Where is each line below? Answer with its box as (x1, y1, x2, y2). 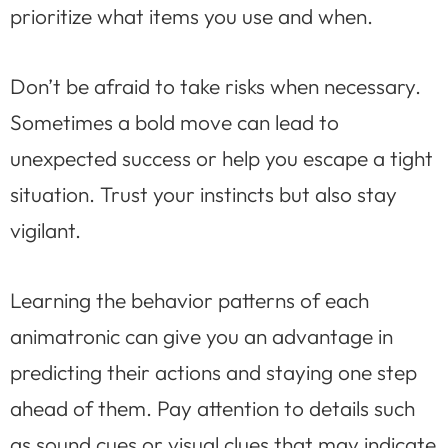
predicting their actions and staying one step (10, 358, 417, 385)
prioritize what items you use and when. (10, 3, 373, 30)
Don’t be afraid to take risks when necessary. (10, 72, 421, 99)
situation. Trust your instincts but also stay (10, 180, 397, 207)
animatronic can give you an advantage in (10, 322, 393, 349)
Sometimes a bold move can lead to (10, 108, 339, 135)
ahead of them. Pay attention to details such (10, 394, 415, 421)
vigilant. (10, 216, 81, 243)
